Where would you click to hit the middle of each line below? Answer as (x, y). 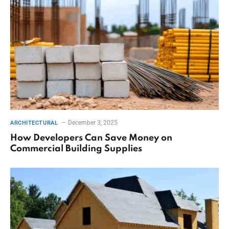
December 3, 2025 (93, 123)
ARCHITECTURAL (34, 123)
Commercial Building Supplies (76, 149)
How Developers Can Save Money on (91, 138)
